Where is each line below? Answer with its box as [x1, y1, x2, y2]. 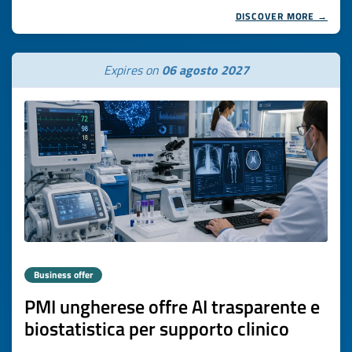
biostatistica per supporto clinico [24, 314, 289, 343]
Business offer [34, 267, 93, 282]
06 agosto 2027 [161, 60, 249, 79]
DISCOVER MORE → [235, 9, 328, 24]
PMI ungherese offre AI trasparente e [24, 292, 320, 321]
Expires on [103, 60, 162, 79]
